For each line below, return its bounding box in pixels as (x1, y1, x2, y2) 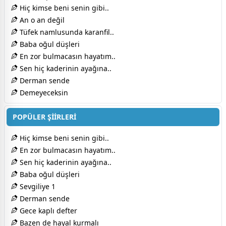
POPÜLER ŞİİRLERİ (13, 111, 76, 122)
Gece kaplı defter (18, 205, 77, 215)
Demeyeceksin (18, 87, 68, 97)
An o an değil (18, 15, 65, 25)
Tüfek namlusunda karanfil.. (18, 27, 114, 37)
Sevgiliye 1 (18, 181, 55, 191)
